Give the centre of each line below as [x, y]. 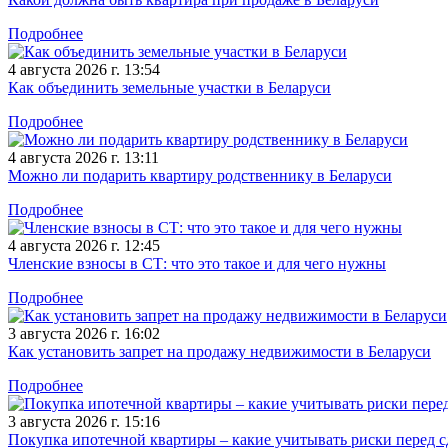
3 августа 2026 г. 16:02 [84, 334]
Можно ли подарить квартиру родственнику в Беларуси [200, 176]
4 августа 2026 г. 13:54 [84, 70]
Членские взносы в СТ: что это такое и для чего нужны [197, 264]
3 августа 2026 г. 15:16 [84, 422]
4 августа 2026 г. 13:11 [83, 158]
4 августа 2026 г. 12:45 [84, 246]
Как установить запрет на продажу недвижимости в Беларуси [219, 352]
